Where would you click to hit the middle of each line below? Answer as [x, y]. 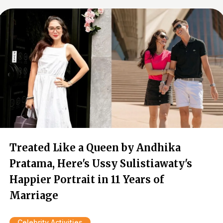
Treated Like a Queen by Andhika [95, 148]
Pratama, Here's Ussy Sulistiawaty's [101, 164]
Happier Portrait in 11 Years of [87, 179]
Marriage [34, 195]
